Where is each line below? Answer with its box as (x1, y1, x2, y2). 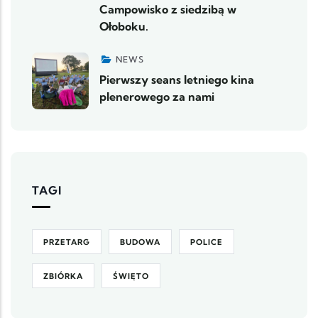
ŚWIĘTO (113, 270, 149, 281)
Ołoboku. (99, 18, 148, 33)
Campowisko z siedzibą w (99, 1, 236, 16)
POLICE (190, 236, 223, 247)
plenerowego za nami (99, 89, 214, 104)
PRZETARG (43, 236, 90, 247)
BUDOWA (120, 236, 160, 247)
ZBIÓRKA (43, 270, 83, 281)
